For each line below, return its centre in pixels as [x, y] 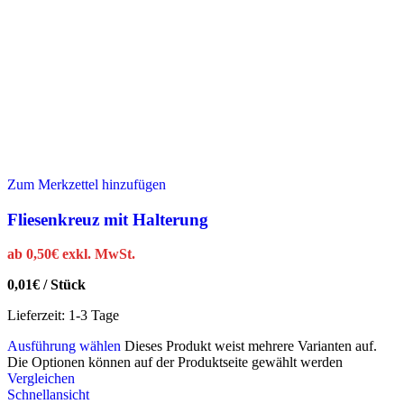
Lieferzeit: [38, 316]
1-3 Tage [94, 316]
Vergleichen [41, 379]
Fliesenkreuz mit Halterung [108, 219]
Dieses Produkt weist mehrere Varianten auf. [251, 346]
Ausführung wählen [64, 346]
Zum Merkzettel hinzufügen [87, 184]
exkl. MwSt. [99, 254]
